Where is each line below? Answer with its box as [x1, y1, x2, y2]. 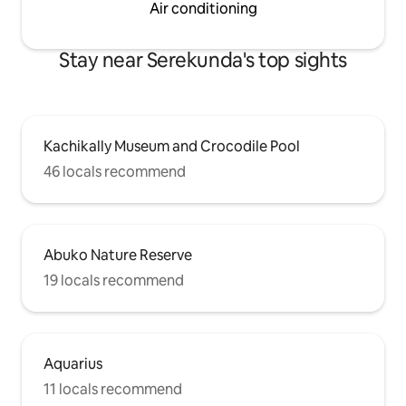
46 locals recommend [43, 162, 186, 181]
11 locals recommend [43, 380, 182, 399]
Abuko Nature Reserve [43, 246, 192, 265]
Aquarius [43, 354, 102, 373]
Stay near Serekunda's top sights [59, 47, 347, 73]
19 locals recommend [43, 271, 184, 290]
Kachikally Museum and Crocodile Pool [43, 137, 300, 156]
